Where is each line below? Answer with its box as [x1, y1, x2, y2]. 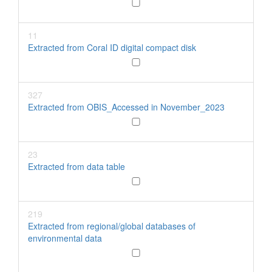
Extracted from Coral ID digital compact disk [28, 41, 196, 53]
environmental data [28, 232, 102, 244]
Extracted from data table [28, 160, 125, 172]
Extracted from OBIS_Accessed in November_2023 [28, 101, 225, 113]
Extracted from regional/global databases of [28, 220, 195, 232]
